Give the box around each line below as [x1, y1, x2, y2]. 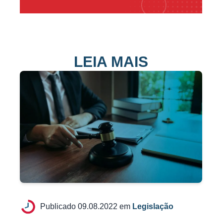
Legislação [132, 202, 173, 211]
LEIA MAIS [74, 53, 148, 70]
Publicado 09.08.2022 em [40, 202, 132, 211]
